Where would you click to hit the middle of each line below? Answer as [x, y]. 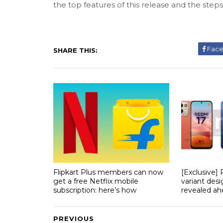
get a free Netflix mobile [96, 181]
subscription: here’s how [95, 190]
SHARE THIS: [75, 50]
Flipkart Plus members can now [108, 172]
